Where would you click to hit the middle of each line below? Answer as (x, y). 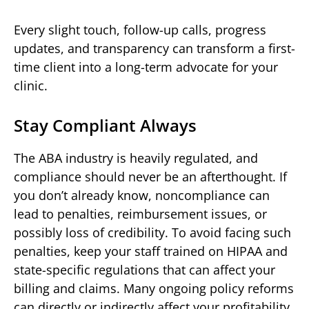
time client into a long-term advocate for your (146, 67)
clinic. (31, 85)
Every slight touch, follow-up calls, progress (140, 29)
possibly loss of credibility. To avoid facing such (152, 232)
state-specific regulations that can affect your (144, 269)
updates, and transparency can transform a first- (154, 48)
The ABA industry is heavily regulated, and (136, 158)
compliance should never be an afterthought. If (150, 176)
